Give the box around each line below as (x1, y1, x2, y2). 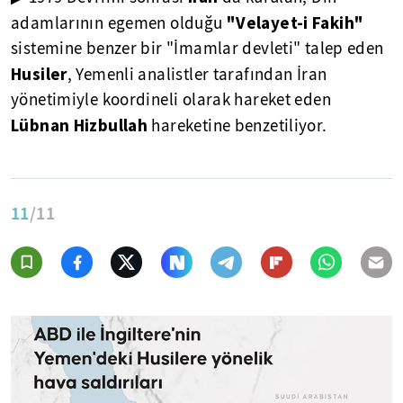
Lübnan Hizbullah (11, 114, 152, 136)
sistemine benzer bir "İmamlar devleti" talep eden (11, 38, 384, 59)
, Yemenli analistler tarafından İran (67, 64, 327, 85)
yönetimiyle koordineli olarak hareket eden (11, 89, 331, 111)
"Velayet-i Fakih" (226, 12, 364, 33)
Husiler (11, 63, 67, 85)
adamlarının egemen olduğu (11, 13, 227, 34)
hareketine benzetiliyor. (151, 115, 327, 137)
